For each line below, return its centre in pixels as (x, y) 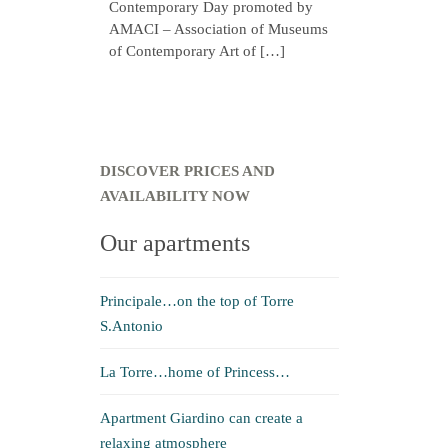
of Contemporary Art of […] (197, 51)
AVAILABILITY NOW (175, 196)
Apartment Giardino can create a (201, 418)
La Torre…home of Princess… (195, 372)
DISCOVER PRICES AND (187, 171)
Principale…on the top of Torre (197, 301)
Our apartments (175, 243)
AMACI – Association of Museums (218, 29)
